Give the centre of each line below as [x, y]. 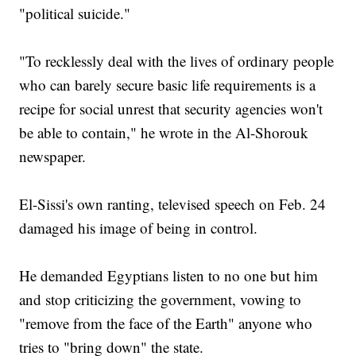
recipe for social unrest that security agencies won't [171, 109]
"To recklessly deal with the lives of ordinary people [177, 61]
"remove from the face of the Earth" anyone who [166, 323]
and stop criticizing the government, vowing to [161, 300]
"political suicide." [75, 14]
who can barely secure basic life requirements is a [168, 85]
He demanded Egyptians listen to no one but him [169, 276]
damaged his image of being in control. [139, 228]
